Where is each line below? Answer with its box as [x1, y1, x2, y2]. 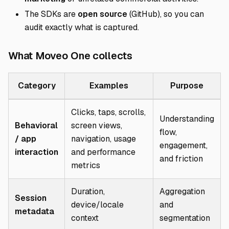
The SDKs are [25, 9, 78, 19]
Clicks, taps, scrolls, [71, 107, 146, 118]
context [71, 213, 99, 223]
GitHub [131, 9, 157, 19]
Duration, [71, 186, 105, 197]
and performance [71, 147, 135, 157]
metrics [71, 160, 100, 171]
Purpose [170, 80, 203, 91]
